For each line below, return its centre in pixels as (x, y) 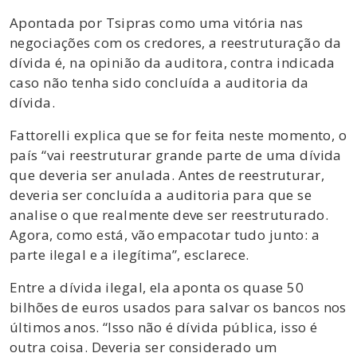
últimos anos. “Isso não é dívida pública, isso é (164, 327)
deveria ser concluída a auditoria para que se (161, 194)
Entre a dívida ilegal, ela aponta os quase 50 (157, 287)
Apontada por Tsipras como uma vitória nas (157, 22)
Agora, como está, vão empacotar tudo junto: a (165, 234)
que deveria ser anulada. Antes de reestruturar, (167, 175)
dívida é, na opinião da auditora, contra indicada (173, 62)
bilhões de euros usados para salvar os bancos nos (178, 307)
